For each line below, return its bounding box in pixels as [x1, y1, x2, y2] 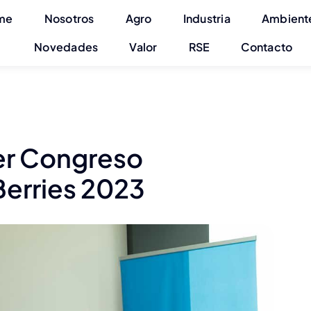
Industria [183, 10, 230, 26]
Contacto [241, 39, 293, 54]
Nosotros [44, 10, 94, 26]
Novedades [34, 39, 99, 54]
